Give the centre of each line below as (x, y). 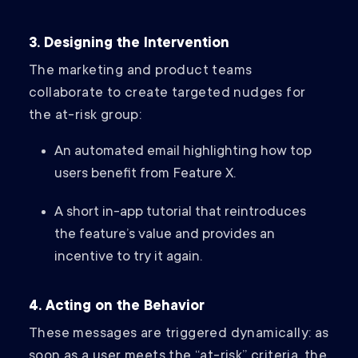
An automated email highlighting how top (183, 152)
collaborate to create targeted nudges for (167, 94)
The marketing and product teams (141, 72)
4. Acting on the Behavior (117, 307)
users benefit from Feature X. (145, 175)
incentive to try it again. (128, 258)
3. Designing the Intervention (129, 44)
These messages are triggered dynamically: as (179, 334)
